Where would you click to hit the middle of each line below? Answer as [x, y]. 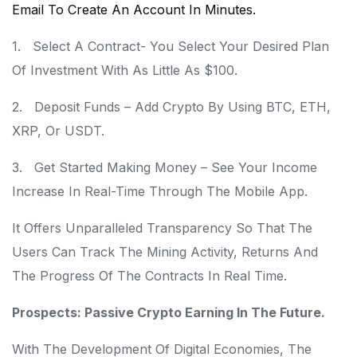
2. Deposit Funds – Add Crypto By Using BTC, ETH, [171, 107]
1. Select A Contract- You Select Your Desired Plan [171, 46]
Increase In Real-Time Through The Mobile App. [160, 191]
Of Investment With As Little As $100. [125, 70]
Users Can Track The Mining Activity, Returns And [165, 252]
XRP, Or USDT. [58, 131]
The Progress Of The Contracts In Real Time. [149, 276]
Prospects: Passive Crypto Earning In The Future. [169, 312]
